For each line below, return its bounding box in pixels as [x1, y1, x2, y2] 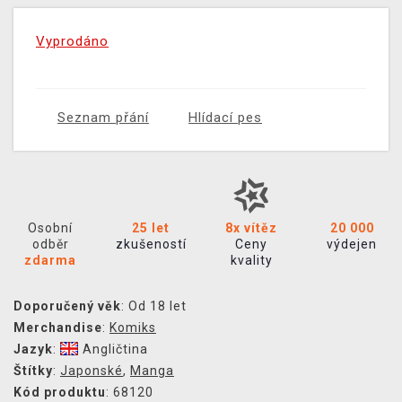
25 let [132, 221, 170, 236]
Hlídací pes [188, 109, 262, 127]
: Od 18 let [121, 299, 187, 314]
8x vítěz [225, 221, 277, 236]
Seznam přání [57, 109, 149, 127]
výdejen [327, 237, 377, 252]
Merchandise [13, 320, 102, 336]
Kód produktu [13, 385, 106, 400]
